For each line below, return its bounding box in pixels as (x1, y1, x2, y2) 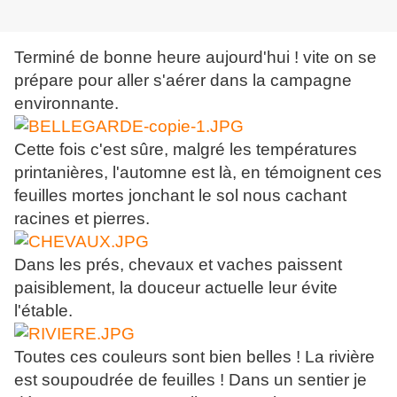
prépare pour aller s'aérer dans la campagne (14, 71, 352, 90)
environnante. (14, 94, 119, 113)
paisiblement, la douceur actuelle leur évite (14, 278, 338, 298)
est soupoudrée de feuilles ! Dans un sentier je (14, 370, 367, 390)
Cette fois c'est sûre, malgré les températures (14, 140, 357, 160)
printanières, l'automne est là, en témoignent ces (14, 163, 382, 183)
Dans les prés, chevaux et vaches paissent (14, 255, 342, 275)
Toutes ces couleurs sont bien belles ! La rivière (14, 347, 375, 367)
